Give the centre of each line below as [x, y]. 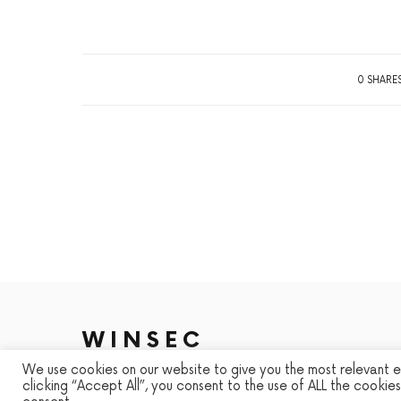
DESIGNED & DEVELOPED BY [158, 372]
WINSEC [144, 341]
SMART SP [260, 372]
